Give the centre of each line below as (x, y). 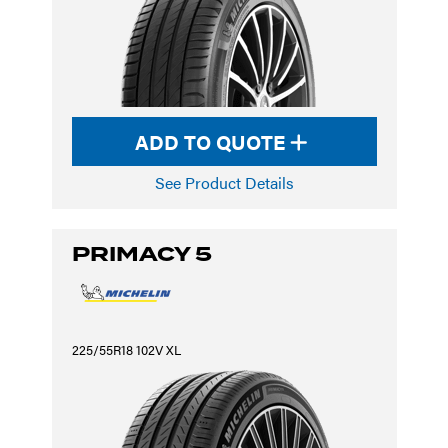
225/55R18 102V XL (126, 349)
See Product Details (224, 182)
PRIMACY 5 (141, 254)
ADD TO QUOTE (212, 141)
